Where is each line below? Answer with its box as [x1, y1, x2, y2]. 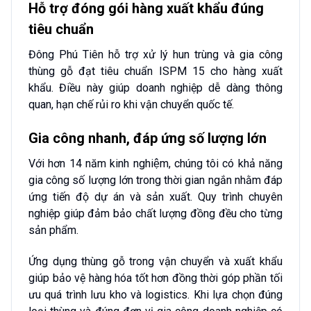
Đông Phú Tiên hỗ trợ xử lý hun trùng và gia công [28, 48, 283, 62]
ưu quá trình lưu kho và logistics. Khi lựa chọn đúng [28, 287, 283, 301]
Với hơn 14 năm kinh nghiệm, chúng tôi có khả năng [28, 156, 283, 170]
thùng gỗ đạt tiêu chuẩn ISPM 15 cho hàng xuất [28, 65, 283, 78]
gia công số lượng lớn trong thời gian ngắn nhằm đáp [28, 173, 283, 187]
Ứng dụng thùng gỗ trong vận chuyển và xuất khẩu [28, 254, 283, 268]
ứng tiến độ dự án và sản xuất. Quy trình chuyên [28, 190, 283, 203]
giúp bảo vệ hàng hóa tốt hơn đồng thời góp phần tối [28, 271, 283, 285]
